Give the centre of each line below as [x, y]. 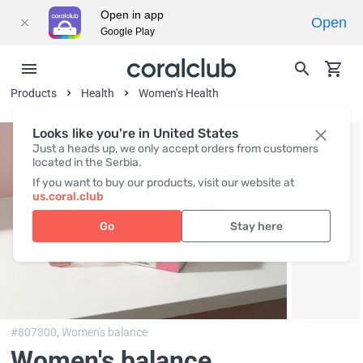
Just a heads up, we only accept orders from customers [175, 149]
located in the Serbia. [87, 162]
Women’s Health [179, 93]
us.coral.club [68, 196]
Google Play [128, 32]
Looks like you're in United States [136, 133]
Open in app [132, 15]
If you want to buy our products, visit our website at [163, 183]
